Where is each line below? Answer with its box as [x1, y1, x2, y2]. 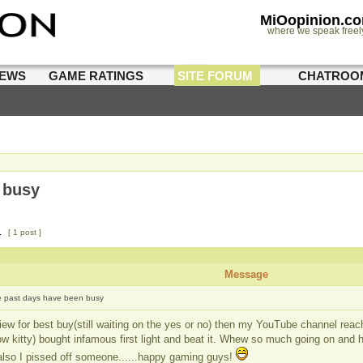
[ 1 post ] [6, 228, 44, 237]
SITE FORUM [177, 69, 254, 83]
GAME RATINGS [49, 69, 144, 83]
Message [224, 268, 268, 280]
